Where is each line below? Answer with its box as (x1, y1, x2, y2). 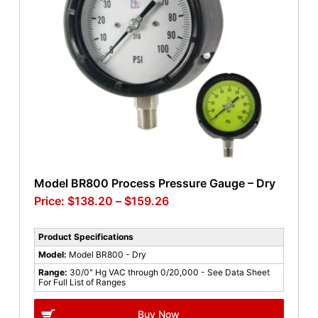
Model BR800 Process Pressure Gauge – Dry (33, 175, 275, 190)
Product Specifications (38, 231, 133, 242)
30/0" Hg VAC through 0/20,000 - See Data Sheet (69, 266, 270, 278)
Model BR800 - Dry (68, 248, 146, 260)
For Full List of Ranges (38, 276, 126, 287)
